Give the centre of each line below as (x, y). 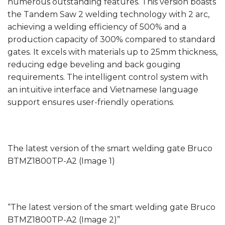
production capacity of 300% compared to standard (111, 40)
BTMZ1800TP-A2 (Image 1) (61, 161)
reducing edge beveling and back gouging (94, 65)
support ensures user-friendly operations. (91, 102)
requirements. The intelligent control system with (108, 77)
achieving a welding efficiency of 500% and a (97, 27)
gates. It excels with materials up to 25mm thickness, (113, 52)
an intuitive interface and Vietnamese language (103, 90)
